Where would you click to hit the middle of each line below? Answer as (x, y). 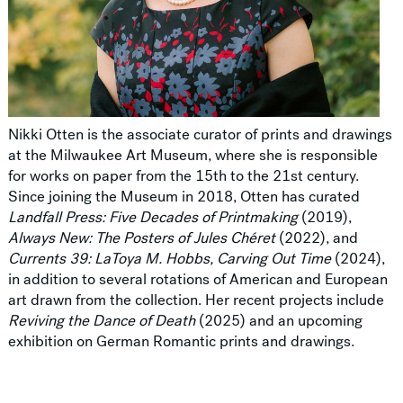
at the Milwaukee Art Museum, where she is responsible (193, 156)
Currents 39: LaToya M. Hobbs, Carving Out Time (169, 259)
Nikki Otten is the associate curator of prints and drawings (200, 135)
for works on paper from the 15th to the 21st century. (183, 176)
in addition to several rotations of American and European (197, 280)
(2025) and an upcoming (278, 321)
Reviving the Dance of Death (101, 321)
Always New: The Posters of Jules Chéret (141, 238)
